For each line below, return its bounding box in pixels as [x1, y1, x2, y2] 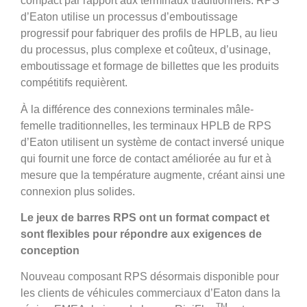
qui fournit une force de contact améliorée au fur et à [21, 152, 271, 164]
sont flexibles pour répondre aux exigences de [21, 228, 262, 240]
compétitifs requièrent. [21, 77, 127, 89]
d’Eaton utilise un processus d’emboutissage [21, 11, 238, 23]
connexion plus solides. [21, 185, 135, 197]
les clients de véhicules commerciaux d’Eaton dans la [21, 287, 280, 299]
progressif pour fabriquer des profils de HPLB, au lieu [21, 27, 278, 40]
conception [21, 245, 79, 256]
